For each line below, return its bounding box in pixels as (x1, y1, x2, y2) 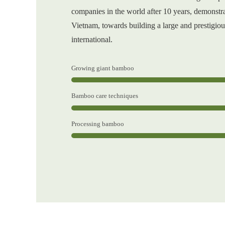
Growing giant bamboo (71, 65, 134, 72)
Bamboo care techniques (71, 92, 138, 100)
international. (71, 35, 113, 44)
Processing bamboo (71, 120, 124, 128)
